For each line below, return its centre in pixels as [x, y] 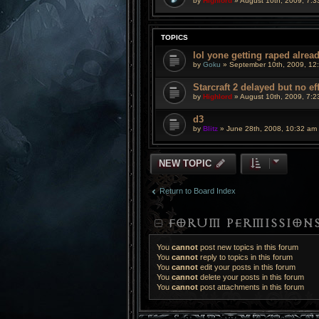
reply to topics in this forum [245, 257]
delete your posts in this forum [251, 277]
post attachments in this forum [251, 287]
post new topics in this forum [248, 247]
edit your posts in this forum [247, 267]
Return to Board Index [198, 191]
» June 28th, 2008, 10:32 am [267, 129]
